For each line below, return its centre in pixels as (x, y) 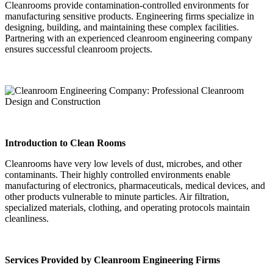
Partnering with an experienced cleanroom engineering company (129, 38)
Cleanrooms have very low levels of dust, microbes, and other (123, 164)
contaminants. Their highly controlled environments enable (118, 175)
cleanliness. (27, 219)
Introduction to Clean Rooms (65, 143)
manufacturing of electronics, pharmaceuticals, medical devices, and (135, 186)
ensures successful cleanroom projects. (79, 49)
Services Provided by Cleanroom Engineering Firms (112, 260)
